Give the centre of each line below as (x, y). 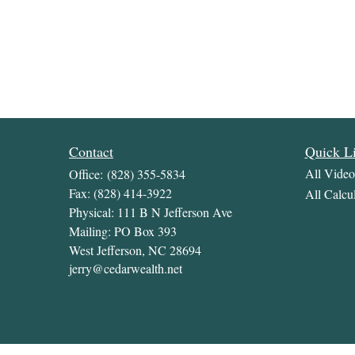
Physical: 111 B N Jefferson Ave (151, 212)
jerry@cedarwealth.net (126, 269)
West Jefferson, (107, 250)
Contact (91, 152)
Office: (88, 174)
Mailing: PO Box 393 (123, 231)
